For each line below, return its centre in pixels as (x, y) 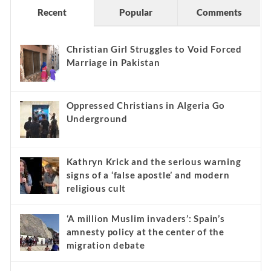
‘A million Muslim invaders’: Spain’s (145, 219)
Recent (52, 12)
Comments (219, 12)
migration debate (106, 245)
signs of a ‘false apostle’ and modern (148, 175)
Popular (135, 12)
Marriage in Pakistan (113, 63)
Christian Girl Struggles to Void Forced (154, 49)
